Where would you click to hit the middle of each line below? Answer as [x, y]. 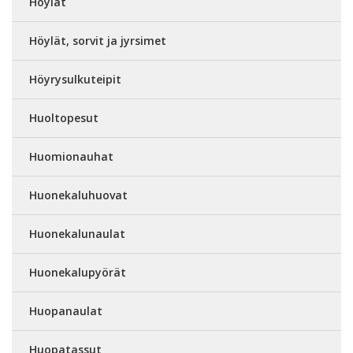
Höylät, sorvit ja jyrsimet [98, 41]
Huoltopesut [64, 118]
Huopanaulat [66, 311]
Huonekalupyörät [78, 273]
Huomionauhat [71, 157]
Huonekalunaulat [77, 234]
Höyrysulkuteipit [75, 80]
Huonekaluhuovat [78, 195]
